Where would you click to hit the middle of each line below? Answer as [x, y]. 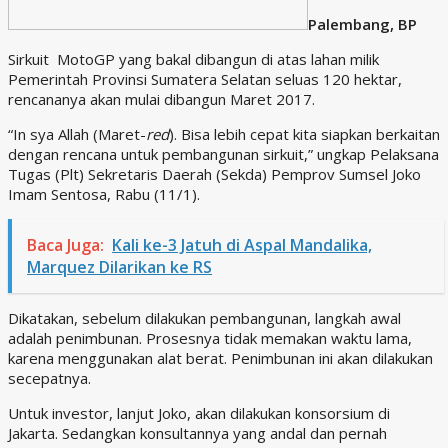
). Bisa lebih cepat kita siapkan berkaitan [304, 133]
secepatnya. [49, 377]
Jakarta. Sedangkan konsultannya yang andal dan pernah [197, 432]
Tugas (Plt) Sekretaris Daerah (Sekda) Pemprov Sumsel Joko [214, 173]
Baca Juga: [65, 244]
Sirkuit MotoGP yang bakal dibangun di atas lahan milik [193, 58]
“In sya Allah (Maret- [77, 133]
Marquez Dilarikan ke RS [119, 266]
